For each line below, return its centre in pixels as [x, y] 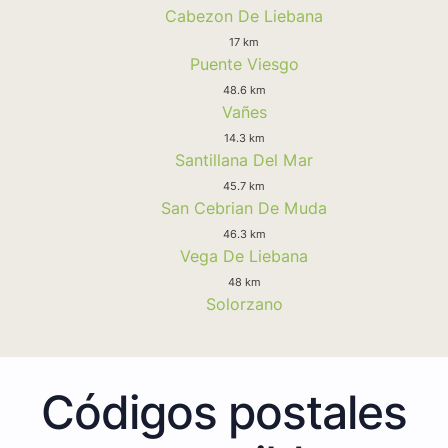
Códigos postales [224, 411]
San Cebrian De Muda [244, 207]
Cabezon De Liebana [244, 15]
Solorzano [244, 303]
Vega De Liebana [244, 255]
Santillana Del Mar [244, 159]
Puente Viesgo [244, 63]
